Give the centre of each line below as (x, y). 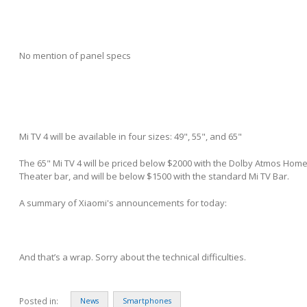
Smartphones (147, 300)
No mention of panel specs (75, 56)
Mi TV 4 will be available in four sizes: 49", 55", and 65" (131, 137)
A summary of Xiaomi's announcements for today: (123, 203)
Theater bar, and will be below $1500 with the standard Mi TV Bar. (154, 176)
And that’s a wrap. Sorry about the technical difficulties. (133, 257)
